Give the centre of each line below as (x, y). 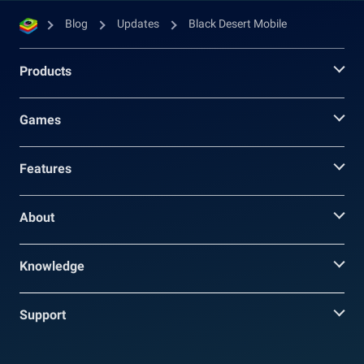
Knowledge (52, 266)
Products (45, 71)
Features (45, 168)
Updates (138, 23)
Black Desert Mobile (238, 23)
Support (43, 314)
